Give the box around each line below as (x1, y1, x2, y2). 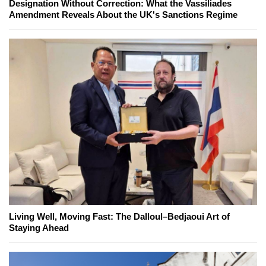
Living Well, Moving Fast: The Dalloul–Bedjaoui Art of (9, 211, 230, 222)
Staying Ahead (9, 223, 69, 233)
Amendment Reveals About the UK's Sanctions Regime (9, 9, 237, 20)
